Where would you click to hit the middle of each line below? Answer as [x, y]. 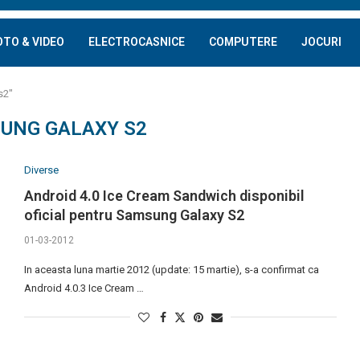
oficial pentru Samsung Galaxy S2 [134, 215]
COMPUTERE [243, 42]
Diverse [41, 170]
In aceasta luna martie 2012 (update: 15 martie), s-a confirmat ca [171, 270]
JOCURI [321, 42]
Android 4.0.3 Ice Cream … [84, 288]
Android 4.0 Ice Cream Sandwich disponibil [164, 196]
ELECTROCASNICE [137, 42]
